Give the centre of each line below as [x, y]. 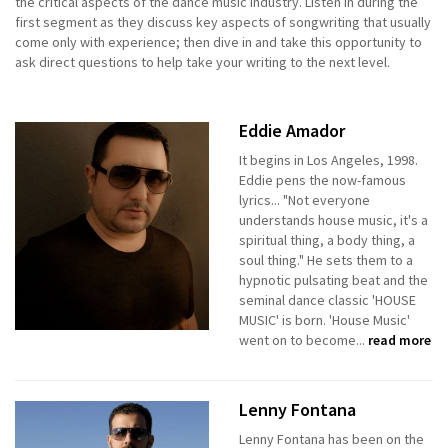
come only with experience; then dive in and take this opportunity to [218, 42]
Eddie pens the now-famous [322, 180]
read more [399, 340]
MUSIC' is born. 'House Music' [324, 320]
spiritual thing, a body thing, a [327, 240]
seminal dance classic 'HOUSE [327, 300]
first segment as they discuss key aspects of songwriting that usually [223, 22]
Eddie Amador [292, 131]
